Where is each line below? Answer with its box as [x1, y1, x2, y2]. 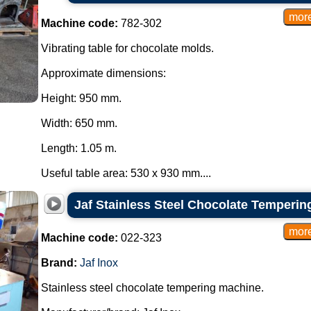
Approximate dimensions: [40, 67, 166, 79]
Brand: [40, 257, 77, 269]
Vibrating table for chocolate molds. [40, 42, 214, 54]
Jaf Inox [79, 257, 118, 269]
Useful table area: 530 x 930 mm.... [40, 167, 211, 179]
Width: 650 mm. [40, 117, 117, 129]
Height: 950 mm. [40, 92, 121, 104]
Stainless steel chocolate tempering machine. [40, 282, 264, 294]
